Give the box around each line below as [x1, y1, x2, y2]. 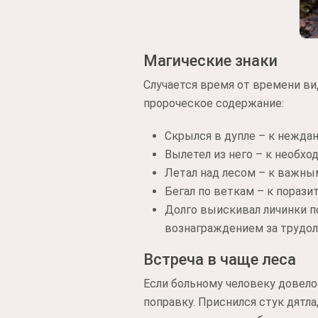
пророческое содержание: [143, 97, 284, 110]
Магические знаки [143, 52, 278, 70]
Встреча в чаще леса [143, 251, 296, 268]
